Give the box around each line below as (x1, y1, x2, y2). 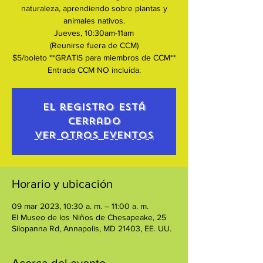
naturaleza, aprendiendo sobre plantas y (21, 3, 167, 13)
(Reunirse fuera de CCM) (49, 40, 139, 50)
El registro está (42, 100, 146, 113)
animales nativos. (63, 15, 125, 25)
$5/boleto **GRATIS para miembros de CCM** (12, 52, 176, 62)
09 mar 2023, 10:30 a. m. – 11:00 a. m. (12, 201, 149, 211)
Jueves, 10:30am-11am (54, 28, 134, 38)
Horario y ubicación (12, 177, 113, 190)
